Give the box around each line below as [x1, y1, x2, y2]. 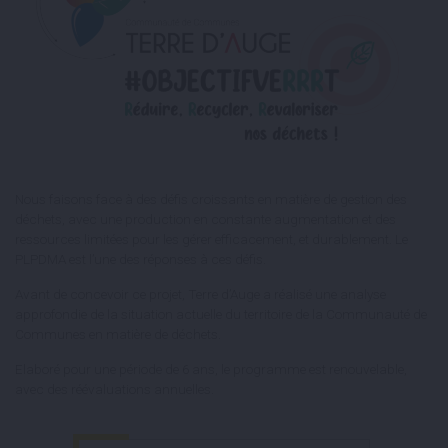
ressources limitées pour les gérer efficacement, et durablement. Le [15, 231, 408, 248]
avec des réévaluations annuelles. [15, 381, 214, 398]
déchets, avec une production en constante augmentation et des [15, 211, 396, 228]
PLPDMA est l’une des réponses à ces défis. [15, 251, 266, 268]
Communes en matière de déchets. [15, 326, 221, 343]
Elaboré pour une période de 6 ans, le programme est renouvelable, [15, 361, 407, 378]
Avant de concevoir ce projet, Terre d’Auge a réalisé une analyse [15, 286, 386, 303]
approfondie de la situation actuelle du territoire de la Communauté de [15, 306, 427, 323]
